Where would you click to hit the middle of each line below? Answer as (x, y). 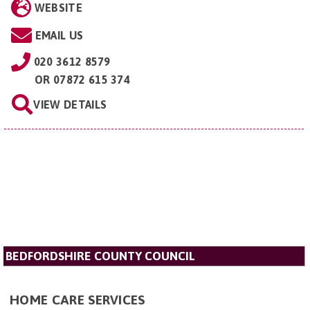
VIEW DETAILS (70, 105)
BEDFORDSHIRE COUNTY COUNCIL (100, 256)
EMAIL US (59, 36)
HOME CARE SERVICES (77, 300)
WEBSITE (58, 8)
